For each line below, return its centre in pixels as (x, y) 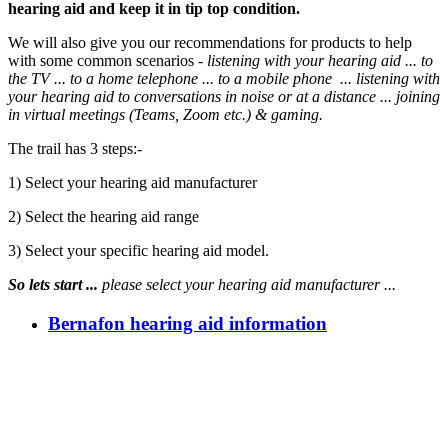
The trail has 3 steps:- (75, 149)
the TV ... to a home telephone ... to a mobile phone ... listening (208, 79)
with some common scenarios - (107, 61)
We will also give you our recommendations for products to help (210, 43)
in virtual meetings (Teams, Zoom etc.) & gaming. (165, 115)
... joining (410, 97)
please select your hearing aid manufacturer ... (249, 285)
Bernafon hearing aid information (187, 324)
